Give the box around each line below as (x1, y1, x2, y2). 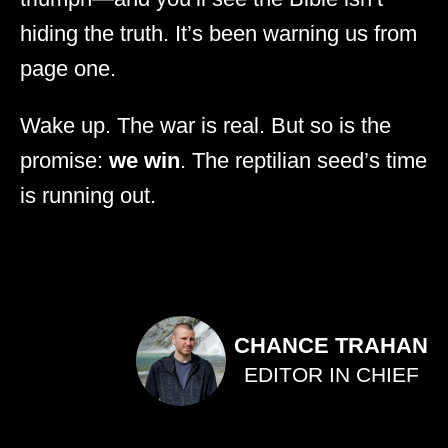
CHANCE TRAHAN (234, 333, 428, 359)
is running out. (20, 183, 156, 209)
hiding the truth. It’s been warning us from (20, 21, 417, 47)
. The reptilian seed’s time (180, 148, 427, 174)
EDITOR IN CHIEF (243, 363, 419, 387)
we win (109, 148, 180, 174)
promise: (20, 148, 109, 174)
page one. (20, 56, 116, 82)
